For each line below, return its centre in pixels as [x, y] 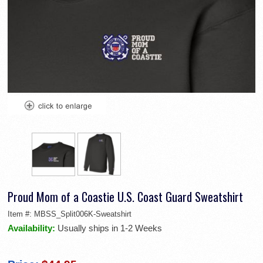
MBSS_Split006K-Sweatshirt [83, 214]
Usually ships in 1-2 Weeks [110, 228]
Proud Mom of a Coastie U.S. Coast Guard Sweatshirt [125, 196]
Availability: [33, 228]
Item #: [21, 214]
